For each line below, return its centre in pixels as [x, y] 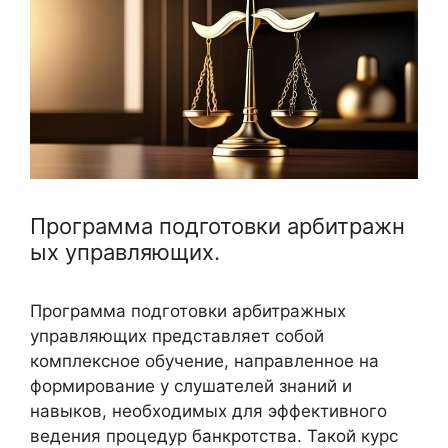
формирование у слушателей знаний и [191, 386]
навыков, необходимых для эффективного [208, 411]
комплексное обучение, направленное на [204, 361]
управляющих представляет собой [177, 336]
